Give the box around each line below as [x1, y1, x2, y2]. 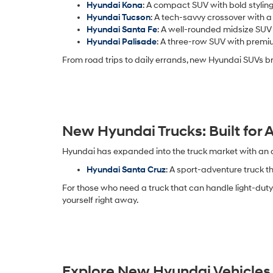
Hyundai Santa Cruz [87, 164, 166, 175]
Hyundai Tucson [87, 12, 151, 23]
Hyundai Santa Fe [87, 24, 157, 35]
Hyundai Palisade [87, 36, 157, 47]
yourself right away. [62, 194, 138, 205]
